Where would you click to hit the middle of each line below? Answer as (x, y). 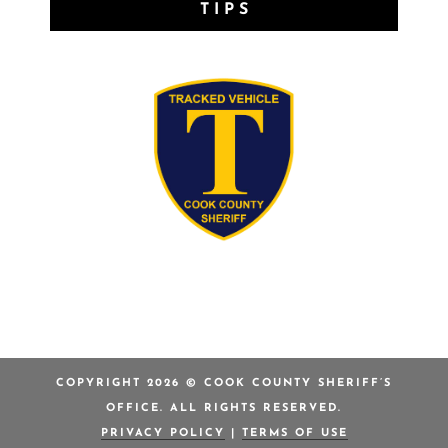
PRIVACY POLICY (162, 434)
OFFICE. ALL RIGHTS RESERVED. (224, 409)
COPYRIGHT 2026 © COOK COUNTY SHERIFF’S (224, 384)
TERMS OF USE (294, 434)
